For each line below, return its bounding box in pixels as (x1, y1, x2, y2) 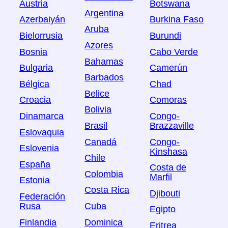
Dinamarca (19, 111, 64, 122)
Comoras (150, 95, 187, 105)
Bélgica (19, 79, 50, 90)
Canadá (84, 136, 117, 147)
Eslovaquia (19, 127, 65, 137)
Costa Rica (84, 185, 130, 195)
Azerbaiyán (19, 14, 66, 25)
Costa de (150, 162, 187, 173)
